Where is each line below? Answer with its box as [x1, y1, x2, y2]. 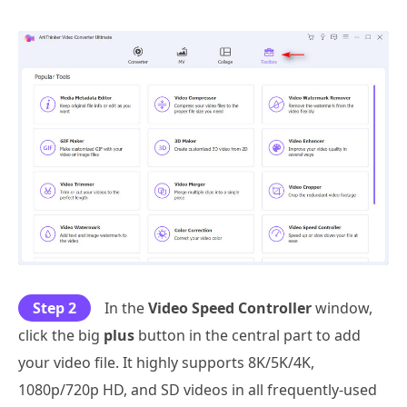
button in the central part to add [134, 325, 361, 346]
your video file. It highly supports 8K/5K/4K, [18, 352, 314, 373]
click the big [18, 325, 104, 346]
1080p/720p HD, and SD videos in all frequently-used [18, 380, 377, 401]
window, [312, 298, 372, 319]
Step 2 [33, 298, 76, 319]
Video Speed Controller [148, 298, 312, 319]
